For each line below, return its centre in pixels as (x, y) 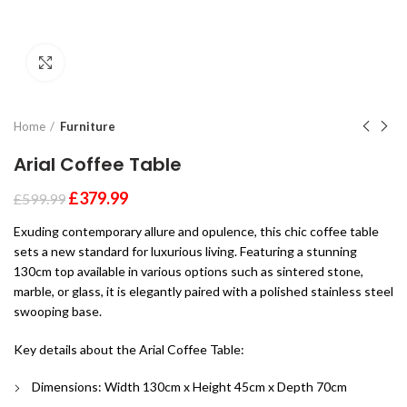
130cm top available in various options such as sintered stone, (189, 271)
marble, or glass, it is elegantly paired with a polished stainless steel (203, 291)
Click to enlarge (109, 63)
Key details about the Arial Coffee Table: (129, 349)
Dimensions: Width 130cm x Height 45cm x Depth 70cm (189, 387)
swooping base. (58, 311)
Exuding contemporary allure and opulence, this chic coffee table (196, 231)
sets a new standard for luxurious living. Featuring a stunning (185, 251)
